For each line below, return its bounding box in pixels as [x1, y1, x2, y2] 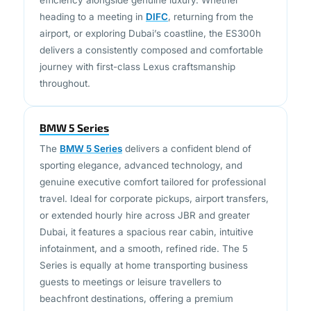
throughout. [40, 54, 90, 66]
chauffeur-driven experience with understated [40, 286, 242, 298]
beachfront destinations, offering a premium [40, 269, 233, 281]
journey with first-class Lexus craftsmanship [40, 37, 235, 49]
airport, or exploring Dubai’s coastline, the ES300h [40, 4, 261, 16]
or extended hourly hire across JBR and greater [40, 186, 250, 198]
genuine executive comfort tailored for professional [40, 153, 266, 165]
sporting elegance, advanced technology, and [40, 136, 242, 148]
